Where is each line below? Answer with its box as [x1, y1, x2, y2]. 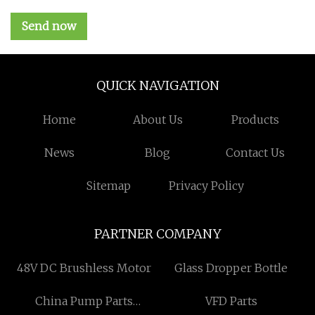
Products [231, 112, 280, 127]
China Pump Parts [35, 294, 133, 309]
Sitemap [86, 179, 131, 193]
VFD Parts [205, 294, 257, 309]
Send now [22, 19, 76, 34]
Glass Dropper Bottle [174, 261, 288, 276]
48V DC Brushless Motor [17, 261, 151, 276]
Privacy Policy [169, 179, 245, 193]
